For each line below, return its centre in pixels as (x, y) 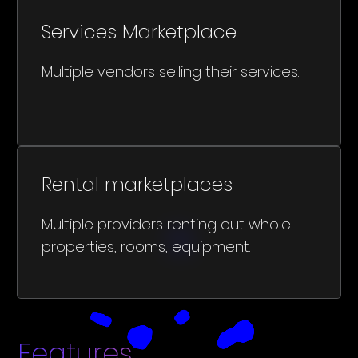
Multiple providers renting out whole (167, 224)
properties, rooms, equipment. (146, 246)
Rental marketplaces (137, 184)
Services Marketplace (139, 31)
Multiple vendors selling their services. (173, 71)
